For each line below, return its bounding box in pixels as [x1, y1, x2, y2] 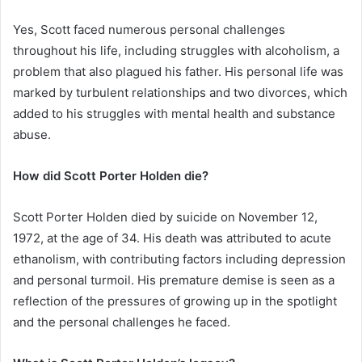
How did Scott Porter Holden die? [13, 167, 208, 183]
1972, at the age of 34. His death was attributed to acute [13, 229, 331, 246]
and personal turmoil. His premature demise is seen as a [13, 271, 335, 288]
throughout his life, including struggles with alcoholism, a [13, 42, 339, 58]
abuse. [13, 126, 51, 142]
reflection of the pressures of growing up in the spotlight [13, 293, 337, 309]
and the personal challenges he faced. [13, 314, 230, 330]
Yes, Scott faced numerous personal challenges [13, 21, 285, 37]
